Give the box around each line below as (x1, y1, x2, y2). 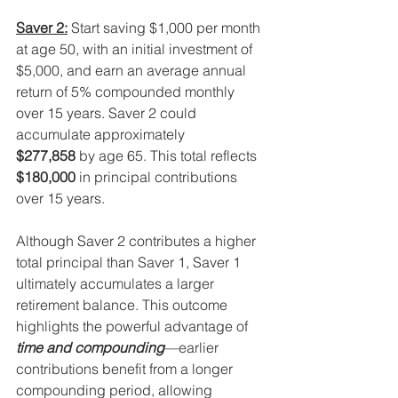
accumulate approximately (16, 125, 188, 144)
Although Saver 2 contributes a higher (16, 232, 259, 251)
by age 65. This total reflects (76, 147, 260, 165)
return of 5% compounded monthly (16, 83, 238, 101)
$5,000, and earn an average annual (16, 61, 250, 80)
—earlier (164, 338, 222, 357)
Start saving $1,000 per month (68, 19, 264, 37)
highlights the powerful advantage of (16, 317, 251, 336)
